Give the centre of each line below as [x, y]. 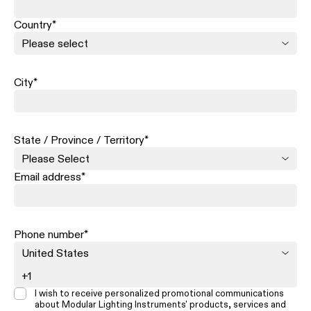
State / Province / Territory [79, 140]
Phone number [49, 235]
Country [33, 25]
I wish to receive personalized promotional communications [159, 293]
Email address [48, 177]
